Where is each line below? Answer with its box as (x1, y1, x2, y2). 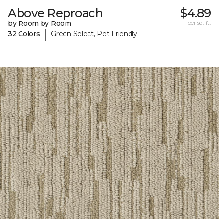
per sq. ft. (187, 19, 211, 26)
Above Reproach (8, 5, 103, 20)
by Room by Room (8, 19, 71, 28)
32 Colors (8, 29, 40, 39)
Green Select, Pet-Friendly (51, 29, 137, 39)
